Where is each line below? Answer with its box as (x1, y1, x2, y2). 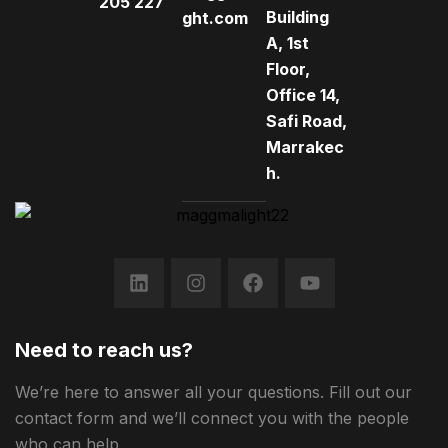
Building (265, 7, 329, 27)
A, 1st (265, 33, 309, 53)
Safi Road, (265, 111, 347, 131)
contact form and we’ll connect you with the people (15, 408, 409, 428)
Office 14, (265, 85, 340, 105)
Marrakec (265, 137, 344, 157)
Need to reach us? (15, 338, 193, 362)
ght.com (182, 8, 249, 28)
